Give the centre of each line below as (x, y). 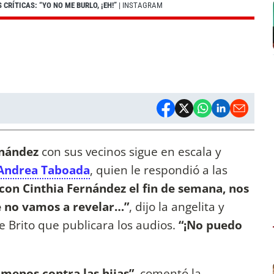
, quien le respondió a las (159, 170)
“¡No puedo (209, 225)
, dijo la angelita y (177, 207)
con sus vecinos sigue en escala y (130, 152)
